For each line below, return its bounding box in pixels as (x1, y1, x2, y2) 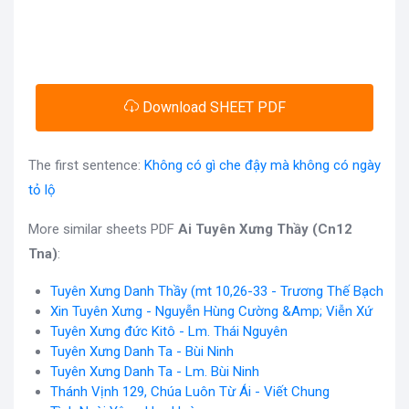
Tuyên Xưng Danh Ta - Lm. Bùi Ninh (50, 362, 259, 380)
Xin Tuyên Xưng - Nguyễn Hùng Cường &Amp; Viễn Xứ (50, 302, 372, 320)
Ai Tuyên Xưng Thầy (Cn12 (178, 220, 352, 237)
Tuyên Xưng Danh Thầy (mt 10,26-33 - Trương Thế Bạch (50, 282, 383, 299)
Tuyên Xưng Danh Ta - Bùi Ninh (50, 342, 234, 360)
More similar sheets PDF (28, 220, 178, 237)
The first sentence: (28, 156, 144, 173)
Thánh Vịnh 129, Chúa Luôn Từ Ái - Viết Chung (50, 383, 330, 400)
